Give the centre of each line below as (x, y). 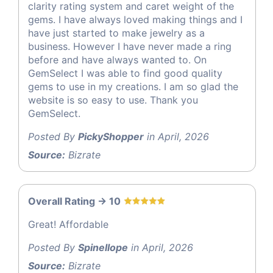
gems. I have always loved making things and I (135, 20)
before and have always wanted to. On (117, 60)
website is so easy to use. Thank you (113, 100)
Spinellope (103, 248)
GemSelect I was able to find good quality (125, 73)
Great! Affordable (68, 225)
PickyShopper (111, 137)
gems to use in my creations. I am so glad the (133, 87)
